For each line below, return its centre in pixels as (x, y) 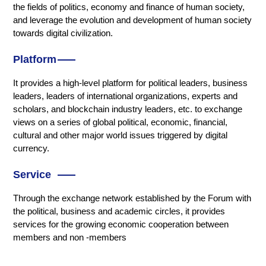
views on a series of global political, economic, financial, (121, 122)
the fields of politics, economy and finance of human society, (129, 7)
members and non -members (70, 237)
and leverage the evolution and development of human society (133, 20)
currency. (31, 148)
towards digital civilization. (63, 33)
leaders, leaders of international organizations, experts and (126, 96)
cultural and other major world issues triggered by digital (121, 135)
